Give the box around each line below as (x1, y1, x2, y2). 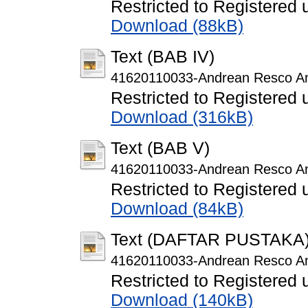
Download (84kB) (111, 199, 243, 219)
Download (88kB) (111, 16, 243, 36)
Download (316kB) (111, 108, 253, 127)
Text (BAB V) (111, 139, 210, 158)
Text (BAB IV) (111, 47, 214, 67)
